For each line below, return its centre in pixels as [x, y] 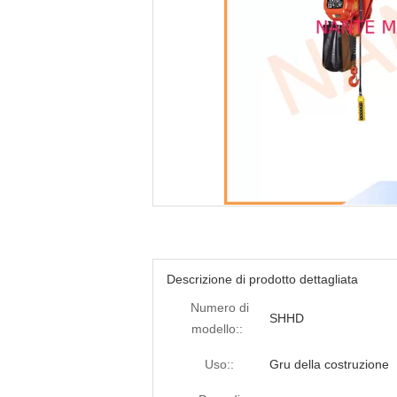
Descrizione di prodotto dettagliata [262, 279]
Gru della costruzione [329, 364]
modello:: [217, 329]
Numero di [219, 307]
